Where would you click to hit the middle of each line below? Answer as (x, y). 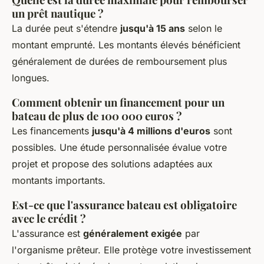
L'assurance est (47, 234)
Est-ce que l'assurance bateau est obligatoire (124, 205)
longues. (31, 78)
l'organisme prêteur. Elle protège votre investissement (131, 250)
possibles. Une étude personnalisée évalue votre (119, 148)
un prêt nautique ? (58, 14)
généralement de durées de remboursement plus (119, 62)
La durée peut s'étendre (66, 29)
